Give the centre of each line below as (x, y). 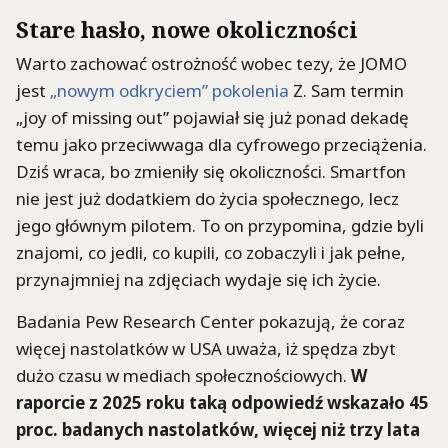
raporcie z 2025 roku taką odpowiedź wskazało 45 (222, 402)
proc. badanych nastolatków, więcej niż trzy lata (218, 429)
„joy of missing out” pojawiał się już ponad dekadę (212, 117)
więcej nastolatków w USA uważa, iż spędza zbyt (206, 348)
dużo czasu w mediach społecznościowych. (181, 375)
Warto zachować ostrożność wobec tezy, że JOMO (211, 63)
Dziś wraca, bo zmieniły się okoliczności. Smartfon (211, 171)
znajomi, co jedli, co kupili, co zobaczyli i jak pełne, (211, 252)
